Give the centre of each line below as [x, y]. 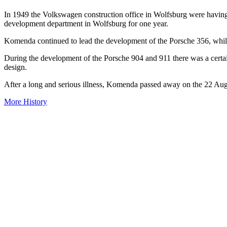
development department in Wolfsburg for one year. [86, 23]
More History [26, 101]
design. [15, 67]
